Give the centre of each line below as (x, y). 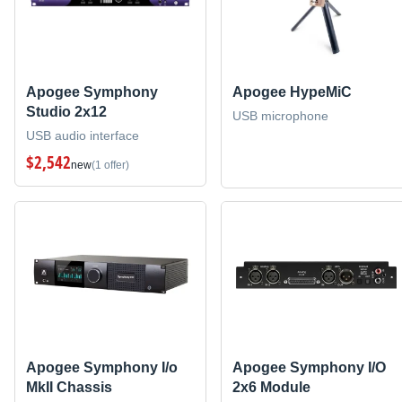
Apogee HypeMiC (292, 92)
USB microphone (280, 115)
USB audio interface (83, 135)
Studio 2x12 (66, 111)
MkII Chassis (69, 388)
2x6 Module (271, 388)
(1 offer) (110, 165)
